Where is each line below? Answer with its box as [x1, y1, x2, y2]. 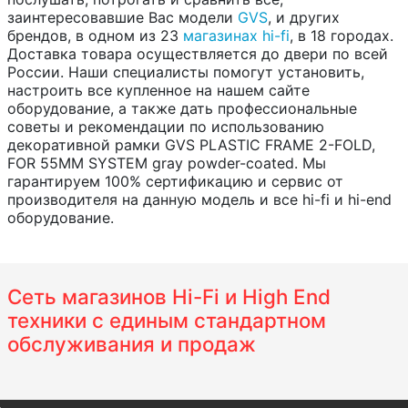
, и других [268, 7, 340, 26]
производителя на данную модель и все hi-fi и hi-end [7, 189, 392, 209]
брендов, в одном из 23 [7, 25, 183, 45]
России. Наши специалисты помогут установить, [7, 62, 364, 81]
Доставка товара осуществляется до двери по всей [7, 44, 388, 63]
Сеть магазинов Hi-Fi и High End [7, 283, 331, 309]
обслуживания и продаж [7, 331, 256, 356]
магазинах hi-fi [183, 25, 290, 45]
